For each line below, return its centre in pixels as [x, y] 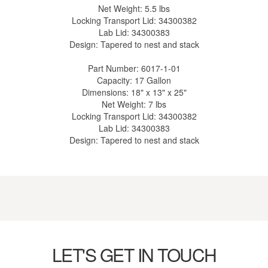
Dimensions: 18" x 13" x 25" [134, 92]
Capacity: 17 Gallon [134, 80]
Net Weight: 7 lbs [134, 104]
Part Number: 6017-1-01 [134, 68]
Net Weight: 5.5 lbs [134, 9]
